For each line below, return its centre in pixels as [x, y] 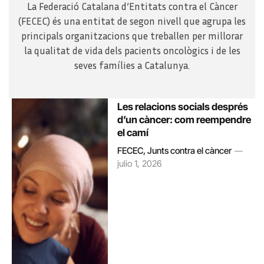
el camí [133, 132]
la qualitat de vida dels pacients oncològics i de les [132, 50]
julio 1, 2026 [140, 163]
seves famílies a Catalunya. [132, 65]
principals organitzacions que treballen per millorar [132, 36]
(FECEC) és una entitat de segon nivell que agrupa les [132, 21]
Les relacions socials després [183, 106]
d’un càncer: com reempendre [184, 119]
